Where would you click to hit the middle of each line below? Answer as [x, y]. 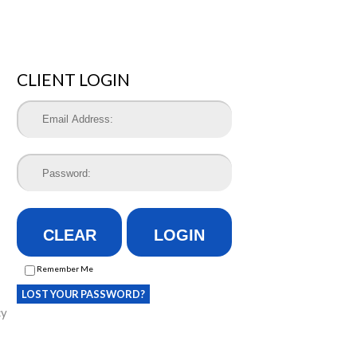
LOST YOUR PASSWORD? [83, 294]
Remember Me [64, 268]
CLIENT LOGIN [73, 79]
